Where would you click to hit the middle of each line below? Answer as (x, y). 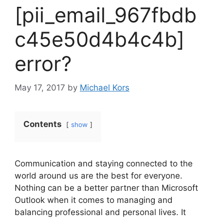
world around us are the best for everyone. (99, 175)
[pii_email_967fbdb (106, 15)
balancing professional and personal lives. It (100, 212)
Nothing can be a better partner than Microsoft (106, 188)
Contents (43, 124)
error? (43, 64)
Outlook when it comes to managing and (94, 200)
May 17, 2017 (40, 87)
